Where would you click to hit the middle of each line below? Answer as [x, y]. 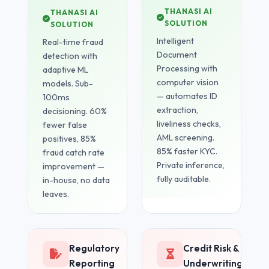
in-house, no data [77, 180]
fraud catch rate [74, 152]
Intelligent [175, 41]
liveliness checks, [189, 123]
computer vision [188, 82]
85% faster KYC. [187, 151]
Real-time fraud [73, 42]
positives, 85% [70, 138]
